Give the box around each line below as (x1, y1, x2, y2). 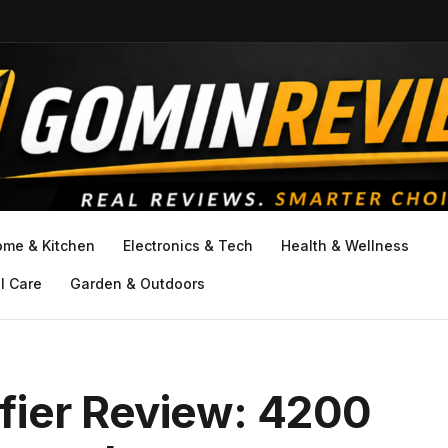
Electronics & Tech (123, 237, 254, 254)
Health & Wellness (281, 237, 410, 254)
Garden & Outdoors (70, 275, 206, 292)
